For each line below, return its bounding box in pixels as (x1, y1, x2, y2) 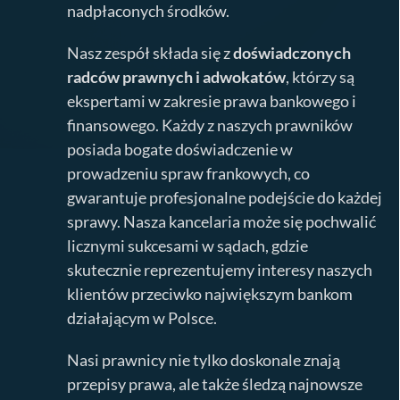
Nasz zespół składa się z (67, 42, 234, 62)
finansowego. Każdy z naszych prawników (67, 114, 354, 135)
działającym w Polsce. (67, 307, 218, 328)
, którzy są (286, 66, 355, 87)
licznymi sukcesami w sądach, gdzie (67, 235, 309, 255)
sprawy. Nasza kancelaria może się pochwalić (67, 211, 377, 231)
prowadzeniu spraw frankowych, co (67, 162, 311, 183)
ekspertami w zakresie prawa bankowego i (67, 90, 357, 111)
